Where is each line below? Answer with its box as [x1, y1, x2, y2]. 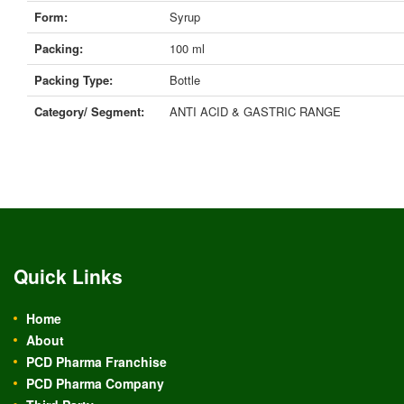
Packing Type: [34, 71, 113, 89]
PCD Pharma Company [26, 374, 164, 393]
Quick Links [14, 262, 123, 290]
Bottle [170, 71, 200, 89]
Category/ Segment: [34, 103, 144, 121]
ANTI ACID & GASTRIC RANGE [170, 103, 341, 121]
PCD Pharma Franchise [26, 353, 167, 372]
